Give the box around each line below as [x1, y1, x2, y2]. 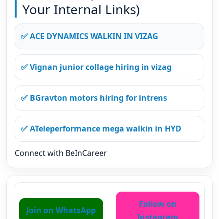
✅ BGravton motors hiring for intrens [21, 92, 168, 103]
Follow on [138, 198, 177, 209]
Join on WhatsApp [26, 204, 96, 216]
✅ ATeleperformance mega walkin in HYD [21, 123, 182, 134]
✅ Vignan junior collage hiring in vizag [21, 61, 172, 72]
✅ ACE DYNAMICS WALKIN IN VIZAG [21, 30, 159, 42]
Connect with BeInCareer [15, 147, 108, 158]
